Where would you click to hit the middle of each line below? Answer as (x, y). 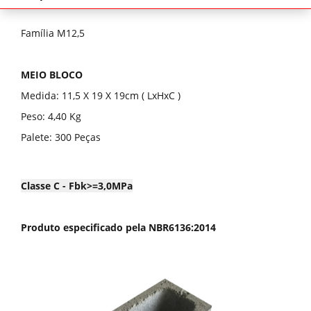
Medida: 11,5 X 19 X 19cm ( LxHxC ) (101, 95)
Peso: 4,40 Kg (51, 116)
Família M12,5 (53, 33)
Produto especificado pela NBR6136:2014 (118, 227)
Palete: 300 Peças (61, 137)
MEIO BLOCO (52, 75)
